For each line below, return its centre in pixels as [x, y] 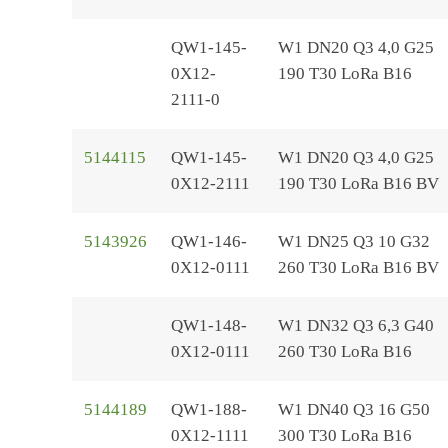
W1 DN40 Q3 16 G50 [354, 409]
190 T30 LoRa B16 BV [358, 183]
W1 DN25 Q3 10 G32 [354, 241]
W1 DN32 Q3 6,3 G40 [356, 325]
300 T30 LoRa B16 [345, 435]
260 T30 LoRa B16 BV [358, 267]
